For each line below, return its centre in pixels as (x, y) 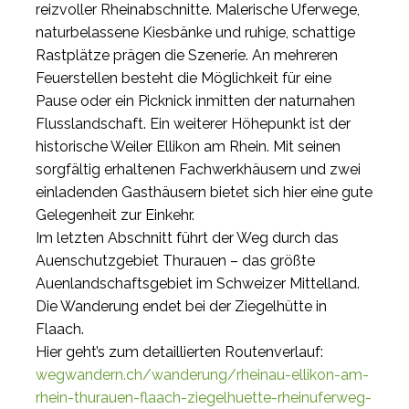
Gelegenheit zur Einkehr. (115, 215)
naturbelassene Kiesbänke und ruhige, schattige (195, 33)
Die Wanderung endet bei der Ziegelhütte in (181, 307)
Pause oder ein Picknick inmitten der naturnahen (195, 101)
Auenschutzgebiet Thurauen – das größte (175, 261)
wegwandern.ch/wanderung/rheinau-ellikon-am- (202, 375)
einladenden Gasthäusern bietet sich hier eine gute (204, 193)
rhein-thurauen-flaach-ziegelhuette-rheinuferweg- (204, 398)
